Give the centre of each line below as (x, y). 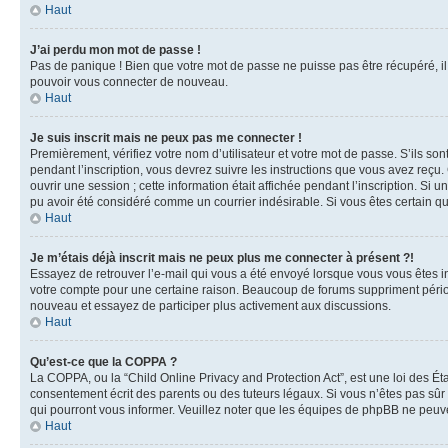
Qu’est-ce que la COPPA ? (103, 362)
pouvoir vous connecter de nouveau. (129, 82)
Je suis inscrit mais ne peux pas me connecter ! (166, 138)
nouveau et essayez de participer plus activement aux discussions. (210, 306)
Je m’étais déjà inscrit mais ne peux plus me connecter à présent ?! (222, 258)
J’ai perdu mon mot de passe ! (115, 50)
